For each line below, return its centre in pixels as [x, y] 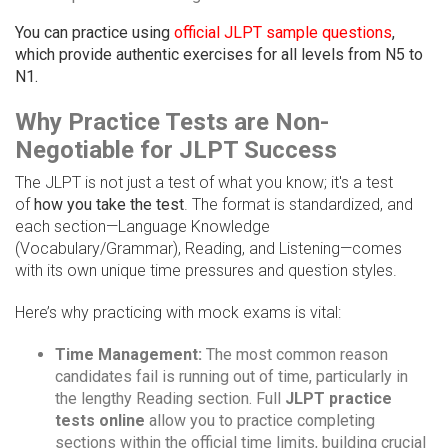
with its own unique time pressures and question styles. [206, 271]
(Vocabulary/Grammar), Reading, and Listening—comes [208, 249]
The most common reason [295, 355]
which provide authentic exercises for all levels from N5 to [219, 55]
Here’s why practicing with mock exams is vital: [178, 313]
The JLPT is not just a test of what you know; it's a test [204, 183]
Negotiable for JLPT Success [176, 150]
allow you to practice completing [260, 421]
